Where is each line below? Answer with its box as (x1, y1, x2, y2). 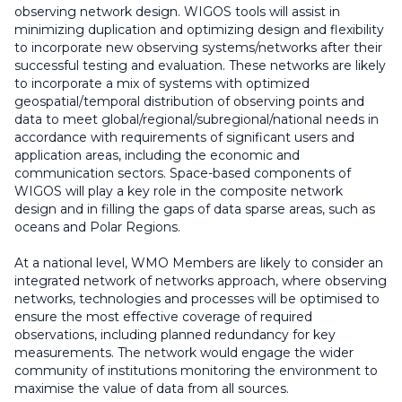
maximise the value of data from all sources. (14, 380, 289, 398)
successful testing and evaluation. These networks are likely (14, 57, 386, 74)
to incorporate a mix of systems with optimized (14, 75, 310, 92)
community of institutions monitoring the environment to (14, 363, 378, 380)
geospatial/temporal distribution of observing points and (14, 93, 364, 110)
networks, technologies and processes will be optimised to (14, 291, 380, 308)
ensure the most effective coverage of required (14, 309, 312, 326)
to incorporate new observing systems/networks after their (14, 39, 382, 57)
